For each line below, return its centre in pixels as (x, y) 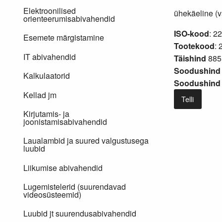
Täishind (190, 58)
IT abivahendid (50, 56)
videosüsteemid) (52, 195)
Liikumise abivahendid (63, 167)
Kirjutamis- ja (46, 113)
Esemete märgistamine (64, 38)
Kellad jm (40, 95)
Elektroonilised (50, 11)
